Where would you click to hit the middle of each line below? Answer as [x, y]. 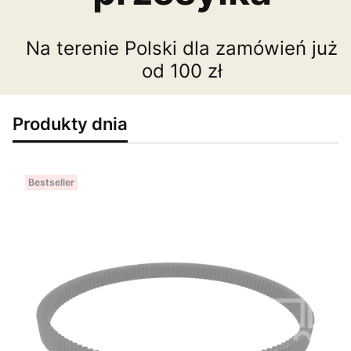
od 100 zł [182, 71]
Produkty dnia [70, 123]
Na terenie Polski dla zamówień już [182, 48]
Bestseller [51, 182]
